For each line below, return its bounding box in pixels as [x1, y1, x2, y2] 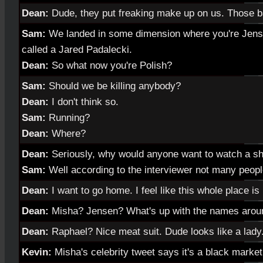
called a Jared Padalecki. [22, 43, 132, 55]
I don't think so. [49, 96, 119, 107]
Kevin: [22, 246, 52, 258]
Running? [46, 112, 90, 123]
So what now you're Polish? [49, 59, 172, 71]
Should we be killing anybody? [46, 80, 181, 92]
